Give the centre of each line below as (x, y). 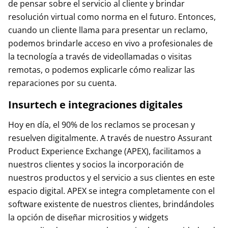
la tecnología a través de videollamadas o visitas (100, 56)
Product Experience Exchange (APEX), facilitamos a (105, 151)
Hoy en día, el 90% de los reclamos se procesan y (102, 125)
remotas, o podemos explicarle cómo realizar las (102, 70)
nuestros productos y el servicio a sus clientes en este (111, 178)
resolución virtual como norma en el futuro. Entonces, (112, 17)
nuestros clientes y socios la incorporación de (96, 164)
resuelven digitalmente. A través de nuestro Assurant (110, 138)
